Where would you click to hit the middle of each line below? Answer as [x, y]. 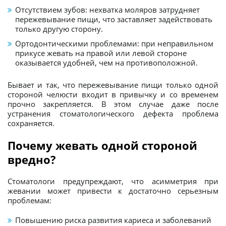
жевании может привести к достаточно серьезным [113, 190]
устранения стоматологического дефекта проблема [113, 113]
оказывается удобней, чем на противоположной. [106, 62]
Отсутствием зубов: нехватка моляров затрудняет [107, 9]
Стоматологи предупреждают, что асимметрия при [113, 181]
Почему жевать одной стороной [102, 145]
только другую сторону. [59, 29]
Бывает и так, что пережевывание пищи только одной [113, 84]
